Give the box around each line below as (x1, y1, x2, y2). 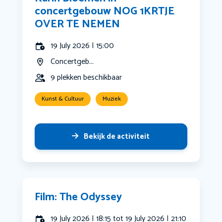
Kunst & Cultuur (41, 94, 84, 104)
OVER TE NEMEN (34, 15, 120, 34)
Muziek (102, 94, 121, 104)
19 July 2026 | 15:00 (50, 39, 114, 53)
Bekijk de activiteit (84, 130, 150, 143)
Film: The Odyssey (34, 188, 122, 207)
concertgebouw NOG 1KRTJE (34, 2, 174, 21)
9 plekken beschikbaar (50, 71, 122, 85)
